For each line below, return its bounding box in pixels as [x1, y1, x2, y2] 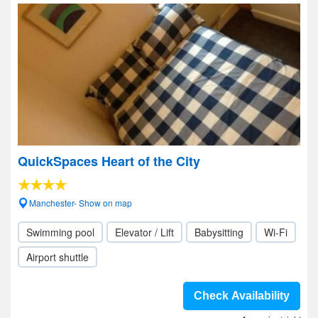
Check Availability [194, 290, 290, 302]
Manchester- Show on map [29, 197, 132, 209]
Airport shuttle [26, 250, 89, 264]
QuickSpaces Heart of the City [18, 152, 200, 170]
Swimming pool [26, 225, 94, 239]
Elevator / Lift [115, 225, 174, 239]
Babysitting [194, 225, 243, 239]
